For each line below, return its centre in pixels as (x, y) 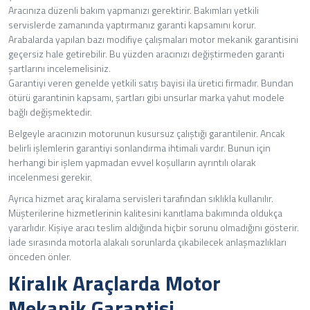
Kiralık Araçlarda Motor (115, 283)
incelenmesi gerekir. (50, 176)
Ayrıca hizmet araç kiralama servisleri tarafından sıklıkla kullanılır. (141, 198)
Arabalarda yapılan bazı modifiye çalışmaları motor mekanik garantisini (153, 39)
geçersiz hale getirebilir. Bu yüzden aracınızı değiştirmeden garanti (146, 53)
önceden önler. (40, 256)
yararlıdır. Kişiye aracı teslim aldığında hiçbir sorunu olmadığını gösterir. (154, 227)
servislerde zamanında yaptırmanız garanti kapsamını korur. (132, 24)
